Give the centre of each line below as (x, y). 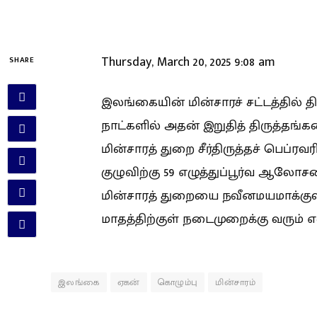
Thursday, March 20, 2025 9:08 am (188, 63)
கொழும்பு (178, 283)
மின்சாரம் (236, 283)
